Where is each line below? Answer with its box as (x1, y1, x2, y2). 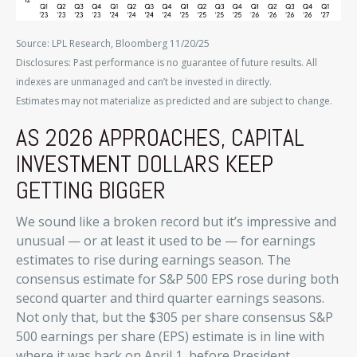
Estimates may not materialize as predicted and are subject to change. (16, 93, 332, 108)
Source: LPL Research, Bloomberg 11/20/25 (16, 36, 210, 50)
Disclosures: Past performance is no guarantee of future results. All (16, 55, 317, 69)
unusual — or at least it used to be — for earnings (16, 231, 316, 249)
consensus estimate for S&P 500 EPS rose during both (16, 269, 339, 288)
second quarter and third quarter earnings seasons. (16, 288, 324, 307)
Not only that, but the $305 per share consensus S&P (16, 308, 333, 326)
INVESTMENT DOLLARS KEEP (16, 148, 273, 179)
